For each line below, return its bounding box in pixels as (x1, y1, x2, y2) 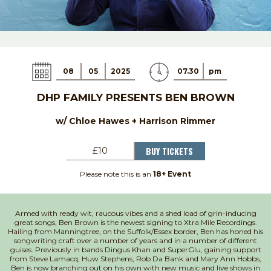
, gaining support (200, 244, 261, 254)
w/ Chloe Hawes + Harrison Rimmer (56, 115, 215, 126)
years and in (137, 235, 183, 245)
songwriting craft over (14, 235, 94, 245)
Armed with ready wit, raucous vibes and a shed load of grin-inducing (15, 208, 256, 218)
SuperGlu (167, 244, 201, 254)
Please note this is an (80, 169, 153, 178)
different (226, 235, 257, 245)
